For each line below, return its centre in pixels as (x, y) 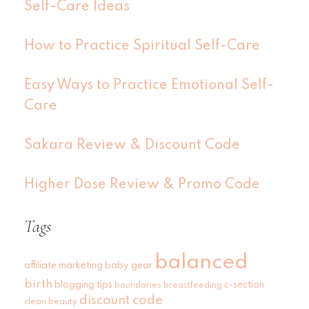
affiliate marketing (63, 266)
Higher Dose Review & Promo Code (142, 185)
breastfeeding (193, 286)
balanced (201, 263)
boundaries (138, 286)
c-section (244, 285)
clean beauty (51, 302)
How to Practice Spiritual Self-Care (142, 47)
